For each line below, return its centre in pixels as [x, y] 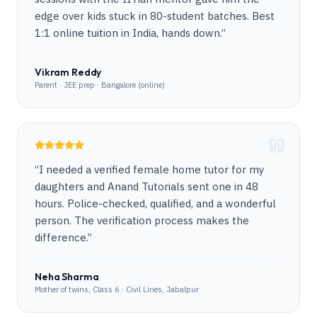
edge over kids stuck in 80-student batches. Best [155, 16]
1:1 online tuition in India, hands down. [128, 33]
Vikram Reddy [68, 72]
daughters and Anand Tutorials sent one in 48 [146, 186]
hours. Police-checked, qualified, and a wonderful [155, 203]
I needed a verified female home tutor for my [151, 169]
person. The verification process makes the [142, 220]
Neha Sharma [67, 277]
